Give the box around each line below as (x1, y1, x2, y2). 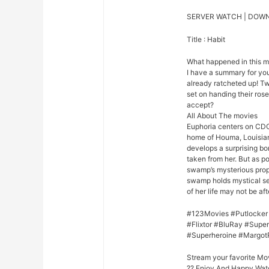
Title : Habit (187, 34, 226, 44)
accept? (187, 100, 214, 109)
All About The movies (187, 110, 258, 120)
